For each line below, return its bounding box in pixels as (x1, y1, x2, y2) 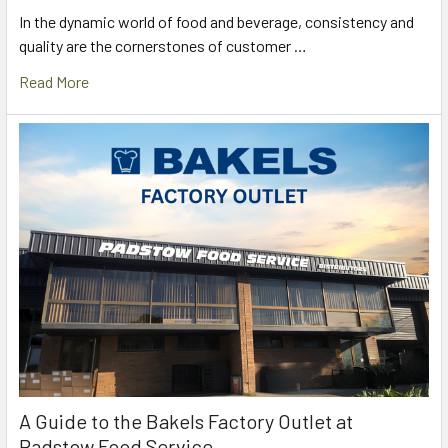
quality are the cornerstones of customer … (19, 36, 307, 56)
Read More (19, 72, 89, 92)
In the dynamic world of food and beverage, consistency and (19, 12, 414, 32)
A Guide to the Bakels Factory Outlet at (19, 408, 353, 433)
